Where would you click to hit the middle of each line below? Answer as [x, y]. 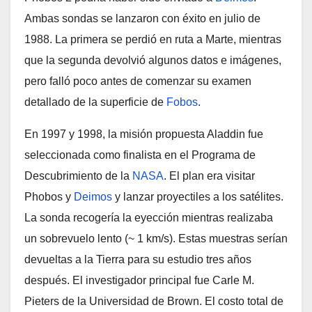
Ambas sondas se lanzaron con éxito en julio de [142, 18]
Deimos [93, 197]
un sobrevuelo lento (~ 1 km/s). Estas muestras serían [156, 239]
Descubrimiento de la [78, 176]
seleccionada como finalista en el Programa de [140, 155]
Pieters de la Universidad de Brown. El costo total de [154, 301]
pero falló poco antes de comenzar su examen [138, 81]
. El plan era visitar [209, 176]
